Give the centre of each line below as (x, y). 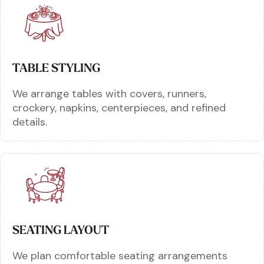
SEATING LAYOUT (61, 230)
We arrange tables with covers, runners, (109, 93)
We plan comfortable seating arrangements (120, 255)
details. (30, 122)
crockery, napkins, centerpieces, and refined (119, 108)
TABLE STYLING (56, 67)
